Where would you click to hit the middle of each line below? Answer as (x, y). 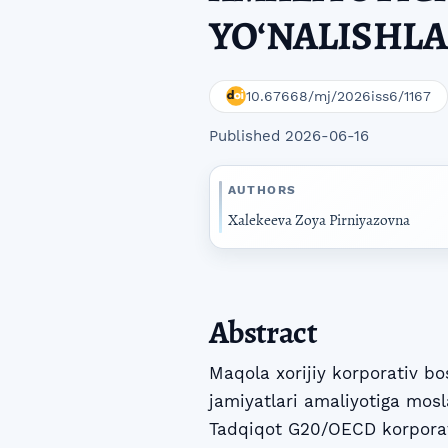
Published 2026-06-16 (289, 136)
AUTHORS (262, 189)
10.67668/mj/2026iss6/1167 (338, 96)
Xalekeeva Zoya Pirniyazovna (318, 220)
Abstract (263, 331)
